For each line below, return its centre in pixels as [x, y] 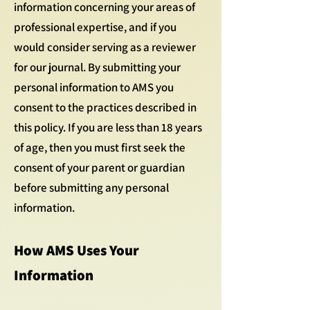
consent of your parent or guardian [99, 167]
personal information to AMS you [94, 87]
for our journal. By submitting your [97, 67]
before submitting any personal [91, 188]
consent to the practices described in [105, 107]
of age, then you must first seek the [100, 147]
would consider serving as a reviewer [105, 47]
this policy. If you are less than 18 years [108, 127]
